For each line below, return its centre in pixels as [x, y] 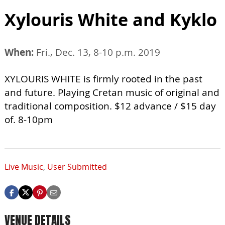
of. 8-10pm [29, 120]
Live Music [24, 167]
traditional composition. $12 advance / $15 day [110, 106]
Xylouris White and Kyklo [111, 20]
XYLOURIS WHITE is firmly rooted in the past [103, 79]
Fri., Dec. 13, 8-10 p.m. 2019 [97, 52]
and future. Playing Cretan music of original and [112, 93]
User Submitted [77, 167]
